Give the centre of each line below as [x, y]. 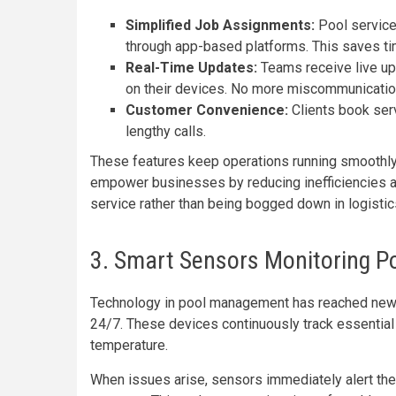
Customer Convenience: [207, 110]
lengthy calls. [166, 131]
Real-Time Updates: [193, 68]
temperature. [129, 345]
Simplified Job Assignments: [220, 25]
